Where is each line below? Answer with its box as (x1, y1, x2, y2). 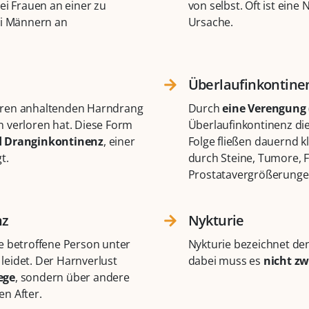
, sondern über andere (15, 270, 130, 286)
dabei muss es (188, 253, 263, 269)
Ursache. (188, 14, 233, 30)
